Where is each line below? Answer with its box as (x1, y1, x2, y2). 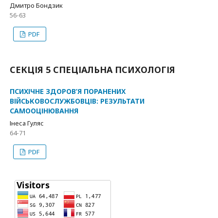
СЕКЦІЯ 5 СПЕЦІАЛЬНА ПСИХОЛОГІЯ (10, 64, 175, 76)
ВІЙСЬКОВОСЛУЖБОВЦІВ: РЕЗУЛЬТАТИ (10, 96, 145, 106)
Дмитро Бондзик (10, 1, 63, 10)
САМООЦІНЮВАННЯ (10, 106, 78, 116)
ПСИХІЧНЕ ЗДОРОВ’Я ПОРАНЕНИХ (10, 87, 126, 96)
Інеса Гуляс (10, 119, 44, 128)
